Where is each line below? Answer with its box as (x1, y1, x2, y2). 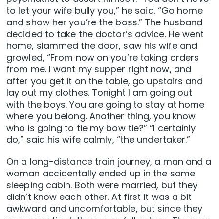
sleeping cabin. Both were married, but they (6, 179, 198, 192)
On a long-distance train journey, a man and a (6, 155, 212, 168)
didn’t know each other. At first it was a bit (6, 191, 192, 203)
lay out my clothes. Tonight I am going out (6, 87, 193, 99)
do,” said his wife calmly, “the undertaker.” (6, 133, 191, 146)
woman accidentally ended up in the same (6, 167, 195, 180)
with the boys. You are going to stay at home (6, 98, 205, 111)
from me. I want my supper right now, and (6, 63, 192, 76)
